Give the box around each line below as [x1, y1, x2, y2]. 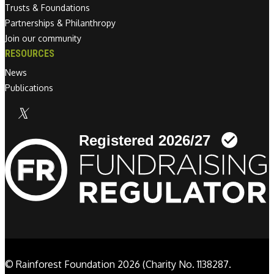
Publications [5, 82, 53, 93]
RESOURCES [5, 47, 54, 59]
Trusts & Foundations [5, 2, 90, 13]
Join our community [5, 32, 81, 43]
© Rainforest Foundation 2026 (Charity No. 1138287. [5, 257, 231, 270]
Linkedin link [63, 115, 117, 128]
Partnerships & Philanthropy [5, 17, 116, 28]
